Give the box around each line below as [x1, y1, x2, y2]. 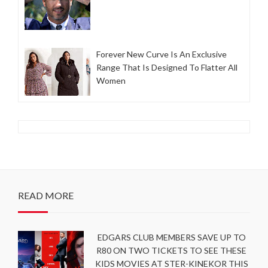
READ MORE [18, 190, 74, 202]
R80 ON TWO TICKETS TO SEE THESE [96, 245, 246, 256]
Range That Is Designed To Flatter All [96, 62, 237, 73]
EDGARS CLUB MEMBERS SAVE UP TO [97, 232, 246, 243]
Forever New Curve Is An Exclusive [96, 49, 227, 60]
